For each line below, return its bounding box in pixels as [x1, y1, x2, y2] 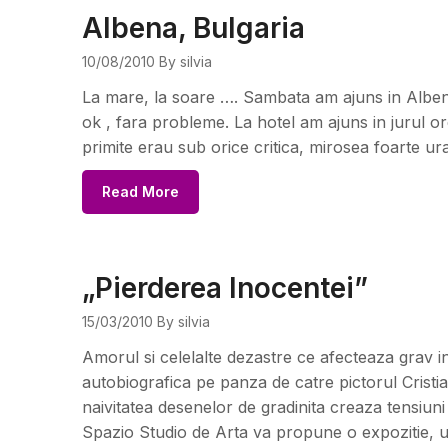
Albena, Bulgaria [82, 11, 305, 45]
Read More [102, 183, 179, 200]
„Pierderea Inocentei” [82, 271, 368, 305]
